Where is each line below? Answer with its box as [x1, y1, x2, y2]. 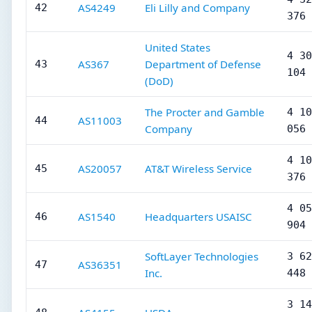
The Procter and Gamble [145, 105, 265, 119]
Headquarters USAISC [145, 210, 252, 224]
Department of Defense [145, 57, 261, 71]
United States [145, 40, 210, 54]
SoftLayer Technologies [145, 249, 258, 263]
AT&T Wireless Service [145, 162, 252, 175]
